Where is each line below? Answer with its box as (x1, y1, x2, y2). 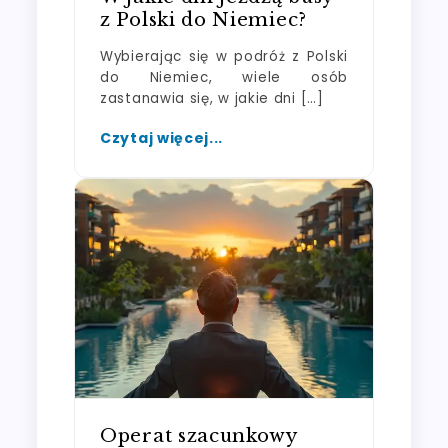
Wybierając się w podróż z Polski (100, 46, 348, 66)
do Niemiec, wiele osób (100, 67, 348, 87)
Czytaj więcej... (100, 127, 224, 148)
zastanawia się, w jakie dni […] (100, 88, 324, 108)
